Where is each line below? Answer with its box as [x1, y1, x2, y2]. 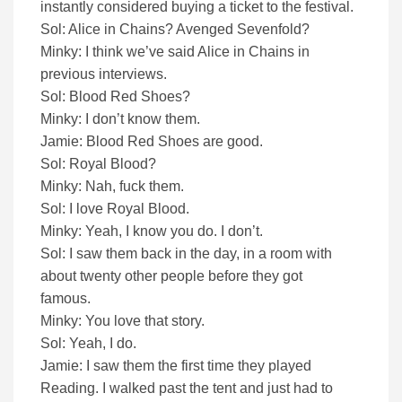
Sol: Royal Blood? [40, 156, 156, 172]
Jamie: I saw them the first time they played [40, 358, 311, 374]
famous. [40, 291, 91, 307]
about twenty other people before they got [40, 268, 302, 284]
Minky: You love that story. [40, 313, 205, 329]
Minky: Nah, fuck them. [40, 179, 184, 195]
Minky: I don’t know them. [40, 111, 200, 127]
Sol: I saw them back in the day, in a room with [40, 246, 332, 262]
